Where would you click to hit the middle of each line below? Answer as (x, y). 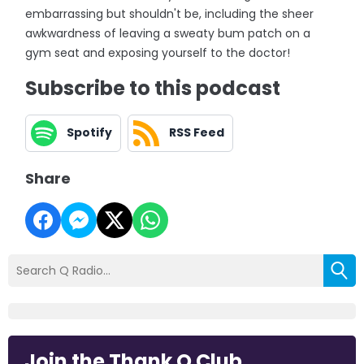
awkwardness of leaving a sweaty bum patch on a (168, 33)
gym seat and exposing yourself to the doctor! (158, 52)
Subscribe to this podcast (153, 88)
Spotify (90, 133)
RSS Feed (197, 133)
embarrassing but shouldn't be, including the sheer (170, 13)
